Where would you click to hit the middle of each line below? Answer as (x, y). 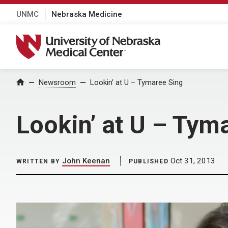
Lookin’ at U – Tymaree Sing (136, 82)
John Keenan (86, 161)
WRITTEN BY (38, 161)
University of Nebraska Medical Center (95, 40)
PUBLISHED (149, 161)
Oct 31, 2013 (192, 161)
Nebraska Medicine (87, 14)
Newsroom (57, 82)
